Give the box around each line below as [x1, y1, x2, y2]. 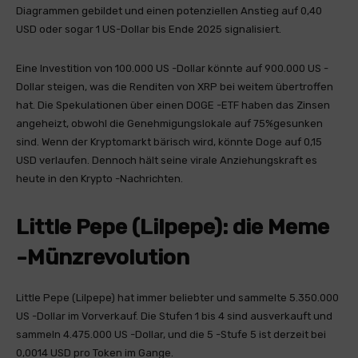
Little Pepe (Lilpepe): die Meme [16, 214, 329, 240]
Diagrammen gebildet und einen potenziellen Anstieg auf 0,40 [16, 5, 322, 17]
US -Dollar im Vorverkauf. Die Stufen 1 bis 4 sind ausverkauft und [16, 310, 332, 322]
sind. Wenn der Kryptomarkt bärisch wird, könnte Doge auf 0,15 [16, 136, 322, 148]
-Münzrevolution [16, 245, 189, 270]
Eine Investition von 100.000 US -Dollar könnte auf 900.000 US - [16, 62, 328, 74]
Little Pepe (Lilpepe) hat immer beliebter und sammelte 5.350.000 [16, 292, 339, 304]
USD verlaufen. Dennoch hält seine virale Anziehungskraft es [16, 154, 317, 166]
